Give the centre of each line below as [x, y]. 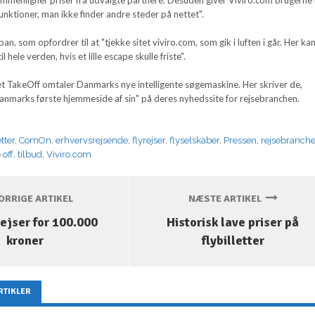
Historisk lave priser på [233, 223]
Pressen [240, 140]
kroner [25, 241]
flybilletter [233, 241]
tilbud [30, 154]
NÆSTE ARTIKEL [227, 199]
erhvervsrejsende [92, 140]
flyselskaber [195, 140]
